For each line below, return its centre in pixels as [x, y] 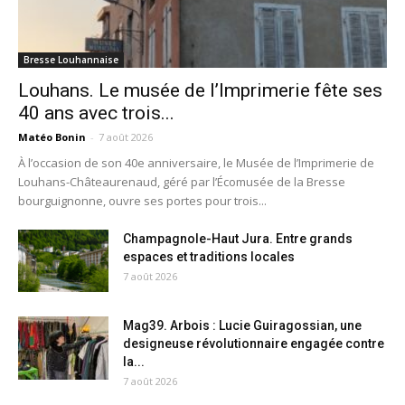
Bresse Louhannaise [71, 60]
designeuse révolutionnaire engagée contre [254, 344]
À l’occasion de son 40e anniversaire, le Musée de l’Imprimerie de [196, 163]
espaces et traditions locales [209, 257]
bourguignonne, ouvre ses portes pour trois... [142, 201]
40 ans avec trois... [96, 113]
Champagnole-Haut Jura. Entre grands [238, 239]
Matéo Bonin [52, 137]
